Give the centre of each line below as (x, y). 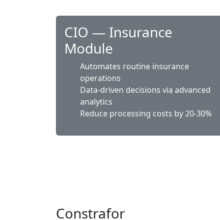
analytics (96, 102)
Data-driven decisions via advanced (145, 90)
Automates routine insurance (135, 66)
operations (100, 78)
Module (89, 48)
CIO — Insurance (118, 32)
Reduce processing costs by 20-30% (146, 113)
